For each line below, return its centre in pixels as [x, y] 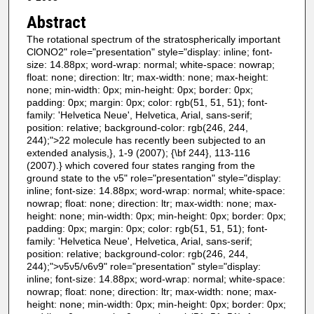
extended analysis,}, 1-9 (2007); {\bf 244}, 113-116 [138, 152]
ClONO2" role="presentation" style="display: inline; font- [149, 52]
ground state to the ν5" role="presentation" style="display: [153, 178]
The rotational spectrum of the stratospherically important [153, 39]
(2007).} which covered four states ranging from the [141, 165]
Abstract [56, 22]
